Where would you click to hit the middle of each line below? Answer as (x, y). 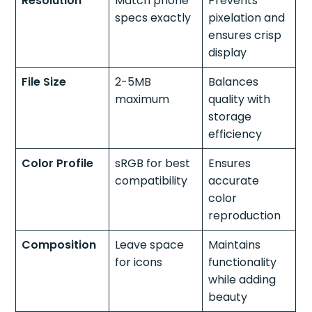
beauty (228, 297)
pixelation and (247, 17)
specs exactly (153, 17)
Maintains (235, 244)
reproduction (245, 215)
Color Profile (58, 163)
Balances (234, 81)
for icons (139, 262)
